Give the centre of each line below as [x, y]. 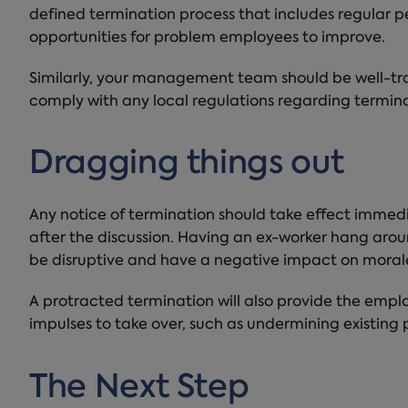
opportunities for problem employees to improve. [207, 39]
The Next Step [139, 389]
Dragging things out [187, 166]
